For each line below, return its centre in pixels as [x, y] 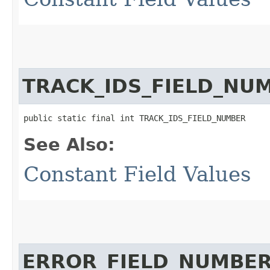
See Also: [69, 144]
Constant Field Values [137, 174]
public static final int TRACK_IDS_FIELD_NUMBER [134, 118]
